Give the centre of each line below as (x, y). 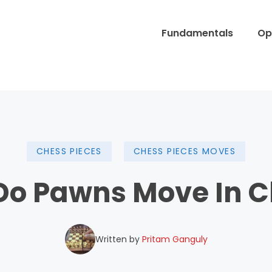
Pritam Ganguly (175, 239)
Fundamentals (197, 33)
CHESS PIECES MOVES (184, 151)
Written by (118, 239)
